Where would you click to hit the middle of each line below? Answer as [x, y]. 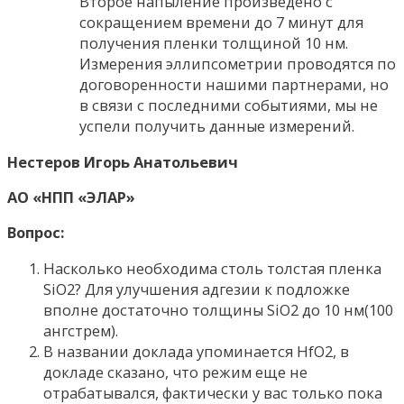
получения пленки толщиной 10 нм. [214, 43]
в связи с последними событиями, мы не [229, 106]
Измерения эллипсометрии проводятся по [238, 64]
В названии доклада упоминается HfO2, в [196, 351]
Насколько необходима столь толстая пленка [212, 268]
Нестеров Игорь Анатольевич [123, 161]
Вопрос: [36, 233]
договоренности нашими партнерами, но [234, 85]
